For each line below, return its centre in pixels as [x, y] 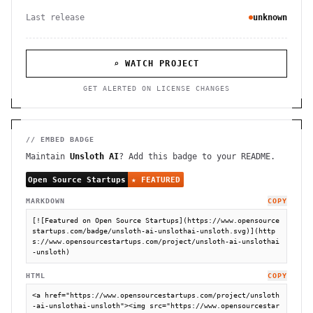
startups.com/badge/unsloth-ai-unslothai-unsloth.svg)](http [154, 231]
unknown [270, 17]
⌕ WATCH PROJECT [156, 64]
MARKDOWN [45, 201]
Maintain [48, 156]
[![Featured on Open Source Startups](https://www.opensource [156, 220]
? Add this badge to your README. [197, 156]
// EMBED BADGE [60, 139]
